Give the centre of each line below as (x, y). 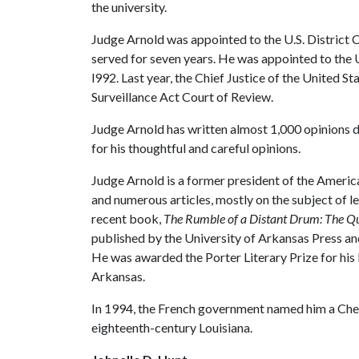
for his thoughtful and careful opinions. (196, 148)
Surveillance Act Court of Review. (182, 97)
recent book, (127, 218)
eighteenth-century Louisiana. (172, 327)
